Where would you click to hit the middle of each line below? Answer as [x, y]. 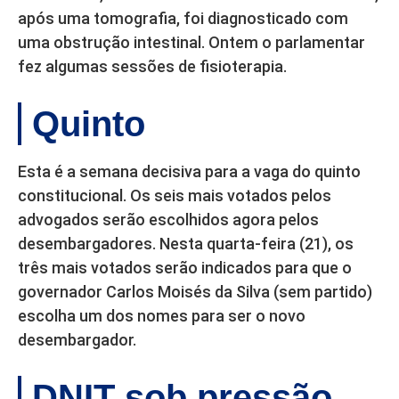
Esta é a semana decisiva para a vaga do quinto [189, 172]
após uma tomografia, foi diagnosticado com [183, 19]
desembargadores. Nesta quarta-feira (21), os [186, 244]
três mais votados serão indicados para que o [185, 268]
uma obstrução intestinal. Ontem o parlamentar [191, 43]
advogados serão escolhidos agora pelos [168, 220]
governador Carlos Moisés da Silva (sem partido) [195, 292]
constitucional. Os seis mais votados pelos [175, 196]
